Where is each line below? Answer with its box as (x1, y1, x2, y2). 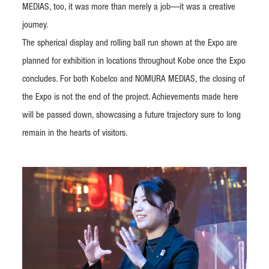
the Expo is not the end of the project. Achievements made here (22, 92, 238, 102)
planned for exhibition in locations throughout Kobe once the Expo (22, 56, 246, 66)
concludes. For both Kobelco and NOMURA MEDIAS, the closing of (22, 74, 245, 84)
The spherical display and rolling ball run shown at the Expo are (22, 38, 237, 48)
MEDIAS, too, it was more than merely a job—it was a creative (22, 2, 235, 12)
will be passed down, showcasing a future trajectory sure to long (22, 110, 241, 120)
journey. (22, 20, 49, 30)
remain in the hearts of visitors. (22, 128, 128, 138)
